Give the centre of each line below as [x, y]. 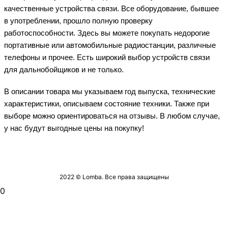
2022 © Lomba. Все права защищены [114, 177]
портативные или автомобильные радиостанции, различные [110, 45]
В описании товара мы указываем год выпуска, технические [110, 92]
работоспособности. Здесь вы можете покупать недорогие [107, 33]
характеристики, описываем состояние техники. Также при [107, 104]
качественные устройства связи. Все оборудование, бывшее [111, 9]
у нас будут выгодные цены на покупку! [74, 128]
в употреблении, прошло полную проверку [78, 21]
